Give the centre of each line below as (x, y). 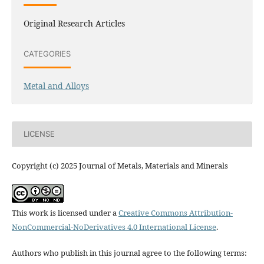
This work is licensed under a (65, 212)
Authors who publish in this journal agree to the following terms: (129, 253)
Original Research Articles (74, 23)
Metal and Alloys (56, 85)
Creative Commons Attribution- (175, 212)
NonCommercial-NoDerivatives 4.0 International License (114, 227)
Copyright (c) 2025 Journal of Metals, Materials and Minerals (120, 165)
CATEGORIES (47, 54)
